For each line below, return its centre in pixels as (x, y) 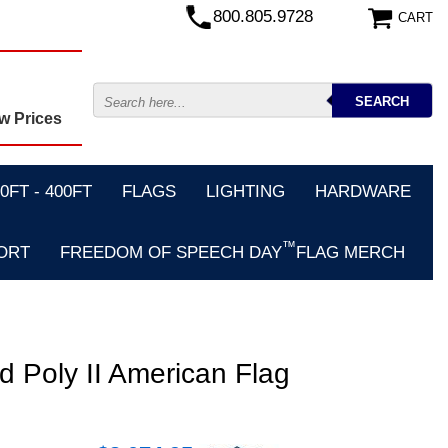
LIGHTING (245, 191)
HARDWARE (362, 191)
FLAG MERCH (350, 252)
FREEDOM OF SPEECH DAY (171, 252)
